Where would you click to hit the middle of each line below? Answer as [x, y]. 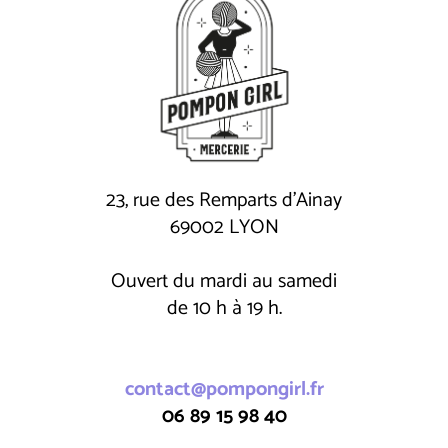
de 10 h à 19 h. [224, 309]
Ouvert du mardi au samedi [224, 282]
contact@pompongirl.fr [224, 390]
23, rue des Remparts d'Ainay [224, 201]
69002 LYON [224, 228]
